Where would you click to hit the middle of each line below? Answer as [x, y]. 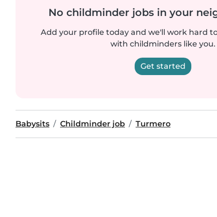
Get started [163, 66]
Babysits [32, 124]
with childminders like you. [163, 44]
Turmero [153, 124]
